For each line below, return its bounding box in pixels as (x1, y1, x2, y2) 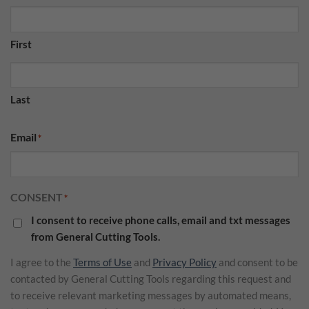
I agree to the (10, 256, 73, 269)
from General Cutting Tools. (31, 230, 160, 243)
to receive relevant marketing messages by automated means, (10, 289, 291, 302)
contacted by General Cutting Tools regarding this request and (10, 272, 291, 286)
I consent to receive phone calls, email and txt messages (31, 214, 290, 227)
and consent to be (217, 256, 298, 269)
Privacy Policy (152, 256, 217, 269)
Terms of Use (73, 256, 132, 269)
